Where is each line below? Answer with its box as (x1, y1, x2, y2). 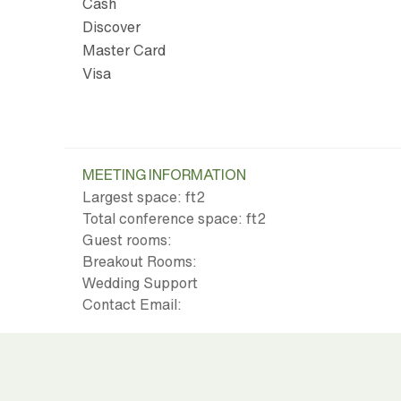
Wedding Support (82, 272, 198, 294)
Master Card (82, 39, 166, 62)
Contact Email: (82, 294, 182, 316)
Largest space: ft (82, 186, 196, 209)
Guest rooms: (82, 229, 172, 252)
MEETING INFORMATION (82, 164, 246, 186)
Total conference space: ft (82, 208, 257, 230)
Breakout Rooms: (82, 251, 197, 273)
